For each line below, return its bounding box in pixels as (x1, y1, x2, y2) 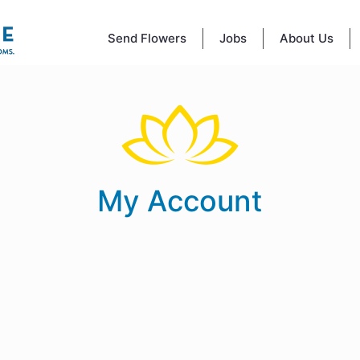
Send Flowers (108, 31, 186, 46)
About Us (280, 31, 333, 46)
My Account (97, 183, 263, 219)
